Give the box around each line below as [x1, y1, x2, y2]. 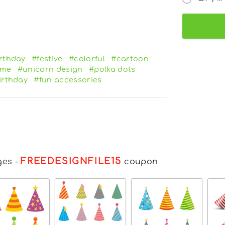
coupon [122, 157, 158, 166]
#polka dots [89, 65, 136, 73]
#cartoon [111, 54, 149, 63]
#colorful [69, 54, 105, 63]
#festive [32, 54, 63, 63]
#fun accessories [34, 75, 102, 84]
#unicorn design [17, 65, 83, 73]
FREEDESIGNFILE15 [21, 156, 122, 166]
